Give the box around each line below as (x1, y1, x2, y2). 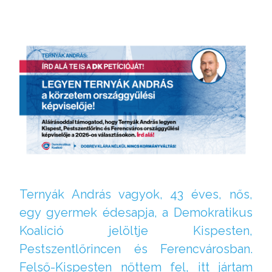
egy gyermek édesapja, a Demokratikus (19, 205, 253, 220)
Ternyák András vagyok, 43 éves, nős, (19, 186, 253, 202)
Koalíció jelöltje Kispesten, (19, 223, 253, 238)
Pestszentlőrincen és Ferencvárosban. (19, 241, 253, 256)
